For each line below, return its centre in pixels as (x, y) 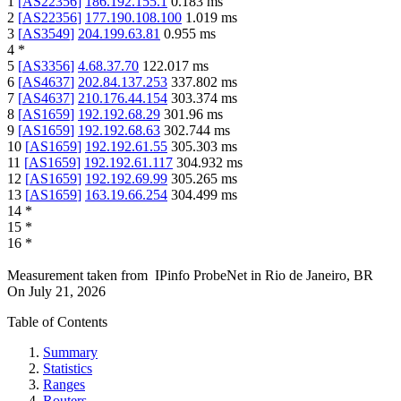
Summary (70, 353)
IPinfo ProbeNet (203, 276)
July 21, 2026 (67, 292)
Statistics (68, 369)
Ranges (64, 385)
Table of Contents (57, 322)
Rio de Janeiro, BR (319, 276)
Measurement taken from (77, 276)
